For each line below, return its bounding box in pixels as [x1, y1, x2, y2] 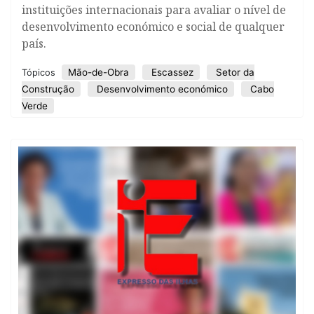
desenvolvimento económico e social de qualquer [22, 18, 285, 34]
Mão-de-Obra [68, 66, 129, 78]
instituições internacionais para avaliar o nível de [22, 1, 286, 18]
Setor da [213, 66, 254, 78]
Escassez [149, 66, 193, 78]
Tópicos [22, 67, 58, 78]
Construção [22, 83, 74, 95]
